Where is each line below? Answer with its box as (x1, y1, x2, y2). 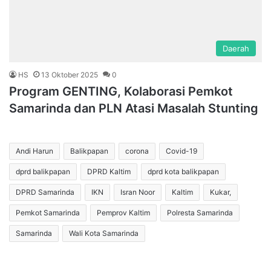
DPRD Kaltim (87, 167, 131, 177)
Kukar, (210, 188, 231, 197)
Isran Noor (120, 188, 155, 197)
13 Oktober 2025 (41, 70, 98, 80)
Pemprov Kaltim (97, 208, 150, 218)
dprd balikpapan (16, 167, 70, 177)
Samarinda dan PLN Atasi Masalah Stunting (9, 101, 258, 116)
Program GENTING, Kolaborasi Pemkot (9, 84, 233, 99)
